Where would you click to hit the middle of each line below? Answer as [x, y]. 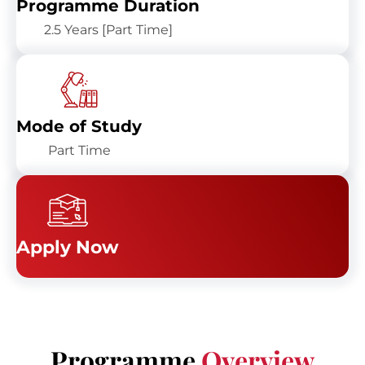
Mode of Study [79, 127]
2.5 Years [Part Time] [108, 30]
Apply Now [68, 248]
